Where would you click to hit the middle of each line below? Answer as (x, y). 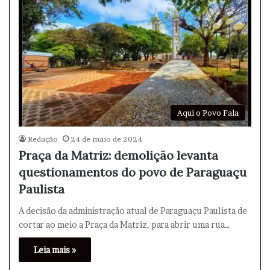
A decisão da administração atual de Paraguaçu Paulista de (133, 210)
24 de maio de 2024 (106, 139)
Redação (43, 139)
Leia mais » (55, 250)
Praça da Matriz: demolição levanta (118, 155)
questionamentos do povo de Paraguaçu (133, 172)
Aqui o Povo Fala (208, 112)
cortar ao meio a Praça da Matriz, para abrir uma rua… (124, 224)
